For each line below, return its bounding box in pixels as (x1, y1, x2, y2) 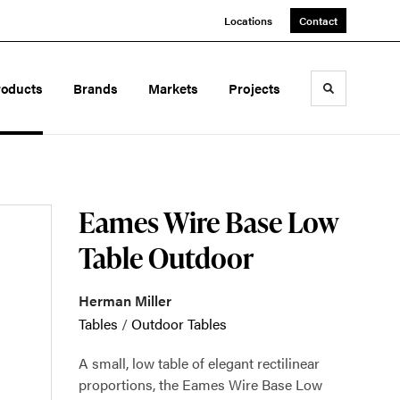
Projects (229, 79, 280, 97)
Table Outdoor (79, 237, 254, 278)
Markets (148, 79, 199, 97)
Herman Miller (79, 290, 171, 311)
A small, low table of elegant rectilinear (79, 353, 320, 373)
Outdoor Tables (131, 313, 227, 334)
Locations (224, 12, 272, 29)
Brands (73, 79, 119, 97)
